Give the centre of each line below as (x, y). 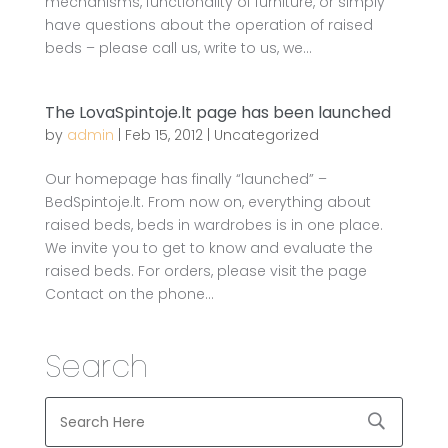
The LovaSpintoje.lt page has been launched (217, 112)
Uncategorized (266, 135)
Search (96, 367)
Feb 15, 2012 (163, 135)
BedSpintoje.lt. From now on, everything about (207, 202)
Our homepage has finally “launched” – (185, 179)
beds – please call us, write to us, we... (178, 48)
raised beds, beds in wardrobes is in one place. (213, 225)
